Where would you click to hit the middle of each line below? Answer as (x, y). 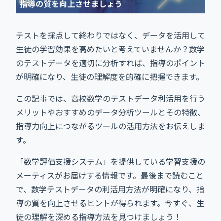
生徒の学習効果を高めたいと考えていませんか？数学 (110, 49)
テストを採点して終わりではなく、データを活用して (110, 35)
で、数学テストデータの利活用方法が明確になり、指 (110, 189)
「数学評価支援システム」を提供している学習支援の (110, 161)
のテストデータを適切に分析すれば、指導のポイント (110, 63)
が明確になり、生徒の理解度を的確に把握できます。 (110, 76)
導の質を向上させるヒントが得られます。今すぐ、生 (110, 203)
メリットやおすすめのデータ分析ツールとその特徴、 (110, 112)
